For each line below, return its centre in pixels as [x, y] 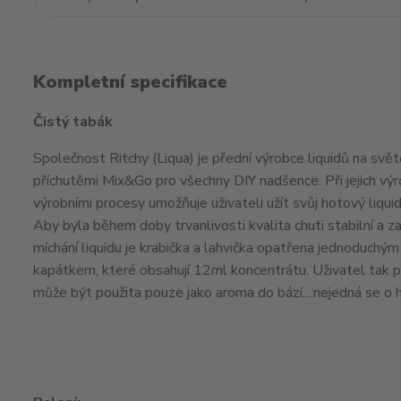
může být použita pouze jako [124, 293]
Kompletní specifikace [130, 82]
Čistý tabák [73, 122]
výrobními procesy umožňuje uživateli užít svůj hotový [201, 203]
